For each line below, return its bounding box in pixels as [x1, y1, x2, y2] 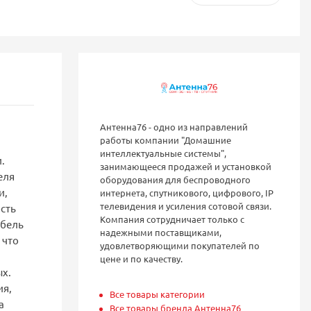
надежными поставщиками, [100, 226, 222, 238]
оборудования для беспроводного [100, 173, 251, 185]
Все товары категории [110, 287, 205, 300]
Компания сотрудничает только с [100, 212, 245, 225]
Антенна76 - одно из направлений [100, 120, 249, 133]
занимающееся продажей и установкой [100, 160, 272, 172]
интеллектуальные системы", [100, 146, 227, 159]
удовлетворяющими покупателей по [100, 239, 260, 251]
